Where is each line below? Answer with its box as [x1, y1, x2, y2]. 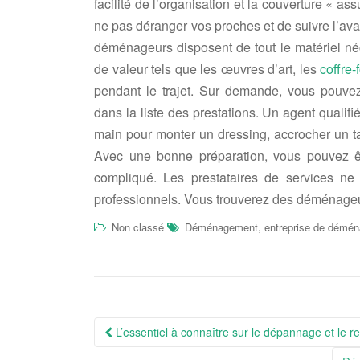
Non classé [112, 219, 164, 235]
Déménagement [185, 219, 258, 235]
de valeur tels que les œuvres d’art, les [94, 59, 321, 78]
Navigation [93, 312, 200, 345]
